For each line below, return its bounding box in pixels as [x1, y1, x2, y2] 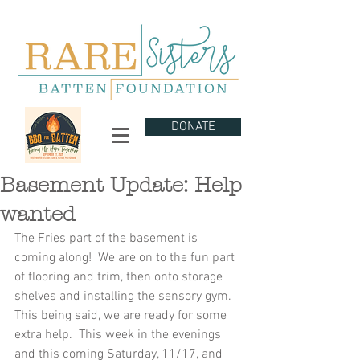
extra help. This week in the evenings [14, 327, 224, 343]
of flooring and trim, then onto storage [14, 269, 226, 285]
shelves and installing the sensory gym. [14, 288, 238, 305]
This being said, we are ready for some [14, 308, 230, 324]
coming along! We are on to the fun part [14, 250, 238, 266]
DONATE [170, 119, 215, 135]
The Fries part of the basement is [14, 231, 201, 247]
